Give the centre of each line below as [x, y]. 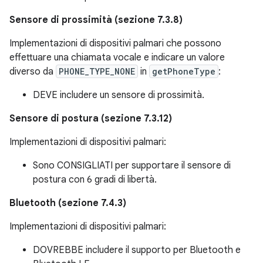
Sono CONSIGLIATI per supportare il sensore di [132, 166]
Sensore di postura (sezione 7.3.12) [91, 119]
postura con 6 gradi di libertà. [95, 180]
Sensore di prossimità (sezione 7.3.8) [96, 20]
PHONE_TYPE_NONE [97, 72]
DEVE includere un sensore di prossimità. [119, 95]
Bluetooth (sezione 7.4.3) [68, 203]
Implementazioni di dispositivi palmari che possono [115, 44]
